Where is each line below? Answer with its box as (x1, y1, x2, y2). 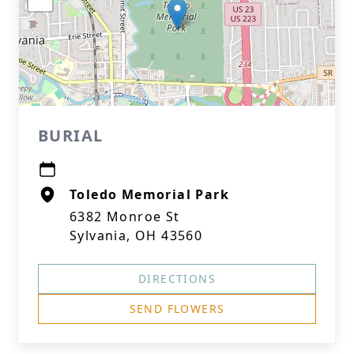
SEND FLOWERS (129, 301, 225, 316)
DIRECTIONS (138, 271, 216, 286)
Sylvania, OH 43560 (70, 227, 203, 244)
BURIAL (38, 125, 104, 146)
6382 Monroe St (70, 208, 180, 225)
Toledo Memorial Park (70, 186, 229, 203)
